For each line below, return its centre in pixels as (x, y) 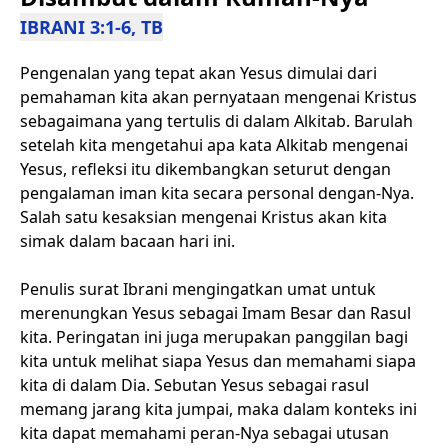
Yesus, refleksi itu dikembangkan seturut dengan (205, 169)
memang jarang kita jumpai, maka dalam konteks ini (218, 409)
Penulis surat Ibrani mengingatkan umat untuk (198, 289)
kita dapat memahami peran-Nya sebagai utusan (204, 433)
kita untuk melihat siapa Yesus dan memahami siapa (218, 361)
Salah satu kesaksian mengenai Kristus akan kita (203, 217)
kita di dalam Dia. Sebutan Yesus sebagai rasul (194, 385)
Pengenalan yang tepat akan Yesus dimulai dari (198, 73)
